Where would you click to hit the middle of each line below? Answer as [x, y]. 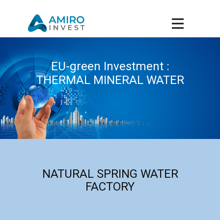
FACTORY [110, 187]
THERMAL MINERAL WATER [110, 80]
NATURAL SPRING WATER [110, 174]
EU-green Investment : [110, 66]
